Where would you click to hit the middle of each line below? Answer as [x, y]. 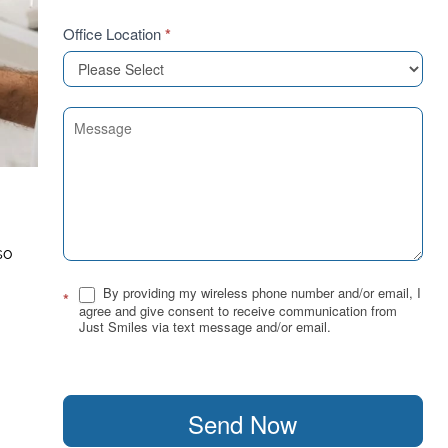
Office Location [114, 33]
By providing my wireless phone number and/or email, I [260, 292]
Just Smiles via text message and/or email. [205, 326]
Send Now [243, 423]
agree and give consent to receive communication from [238, 310]
